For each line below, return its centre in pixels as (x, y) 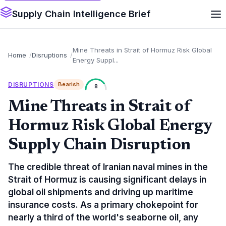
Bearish (69, 84)
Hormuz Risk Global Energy (110, 126)
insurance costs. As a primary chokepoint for (103, 205)
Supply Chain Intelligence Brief (81, 14)
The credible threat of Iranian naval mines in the (108, 167)
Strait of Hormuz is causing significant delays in (107, 180)
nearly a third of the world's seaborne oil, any (103, 217)
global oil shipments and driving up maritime (101, 192)
